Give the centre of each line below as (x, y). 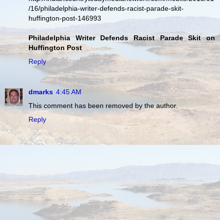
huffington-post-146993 (65, 18)
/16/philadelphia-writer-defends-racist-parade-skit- (106, 8)
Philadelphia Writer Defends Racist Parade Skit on (122, 38)
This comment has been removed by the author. (103, 105)
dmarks (41, 92)
